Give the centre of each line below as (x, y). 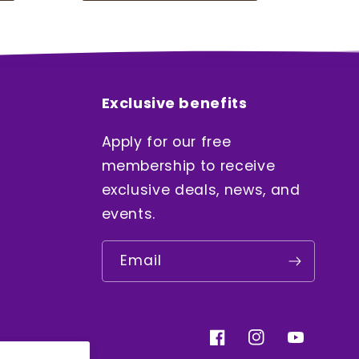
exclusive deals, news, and (201, 190)
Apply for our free (166, 142)
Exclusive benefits (174, 103)
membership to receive (188, 166)
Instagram (281, 346)
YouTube (315, 346)
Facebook (240, 346)
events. (129, 214)
